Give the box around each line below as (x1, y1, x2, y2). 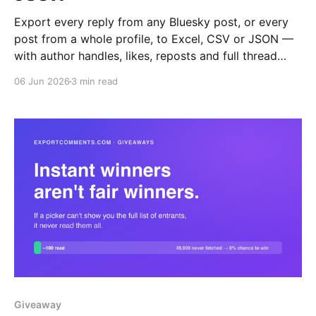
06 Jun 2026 (14, 75, 70, 87)
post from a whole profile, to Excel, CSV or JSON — (14, 32, 293, 47)
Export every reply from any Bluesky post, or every (14, 15, 288, 30)
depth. (14, 66, 48, 80)
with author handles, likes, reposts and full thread (14, 49, 277, 63)
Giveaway (14, 298, 61, 310)
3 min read (71, 75, 118, 87)
